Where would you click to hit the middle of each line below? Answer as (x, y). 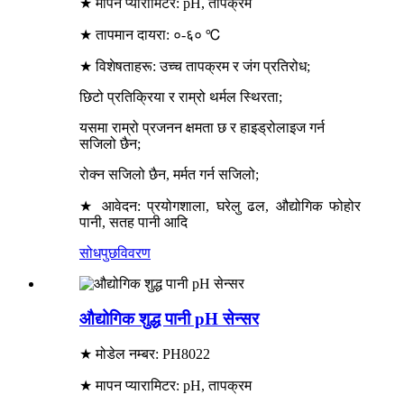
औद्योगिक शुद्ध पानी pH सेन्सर (169, 318)
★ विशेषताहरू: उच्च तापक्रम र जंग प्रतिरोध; (195, 66)
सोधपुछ (98, 252)
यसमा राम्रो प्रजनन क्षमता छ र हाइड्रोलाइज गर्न (202, 127)
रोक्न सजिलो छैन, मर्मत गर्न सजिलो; (169, 174)
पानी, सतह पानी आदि (133, 222)
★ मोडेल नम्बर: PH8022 (145, 354)
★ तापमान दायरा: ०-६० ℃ (150, 34)
